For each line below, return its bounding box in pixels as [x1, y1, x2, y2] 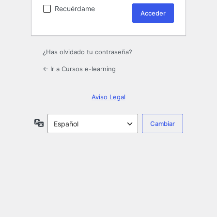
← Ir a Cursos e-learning [43, 65, 116, 73]
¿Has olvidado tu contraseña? [43, 48, 132, 56]
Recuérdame [55, 4, 95, 13]
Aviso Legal [92, 93, 125, 101]
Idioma [43, 118, 65, 127]
